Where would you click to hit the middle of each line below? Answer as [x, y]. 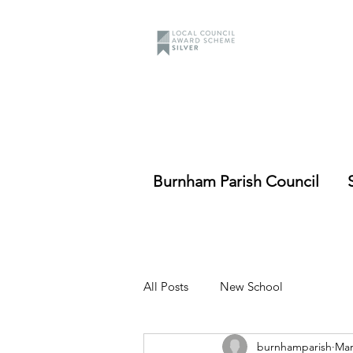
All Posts [166, 286]
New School [251, 286]
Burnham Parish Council [236, 181]
